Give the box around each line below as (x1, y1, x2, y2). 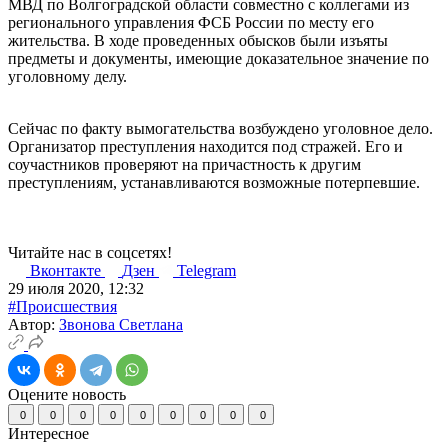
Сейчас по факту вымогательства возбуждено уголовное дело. (8, 119, 433, 137)
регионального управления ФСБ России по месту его (8, 13, 378, 31)
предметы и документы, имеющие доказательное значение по (8, 49, 429, 67)
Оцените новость (8, 385, 126, 403)
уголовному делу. (8, 67, 127, 85)
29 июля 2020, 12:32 (8, 279, 144, 297)
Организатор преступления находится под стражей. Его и (8, 137, 403, 155)
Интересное (8, 424, 93, 442)
